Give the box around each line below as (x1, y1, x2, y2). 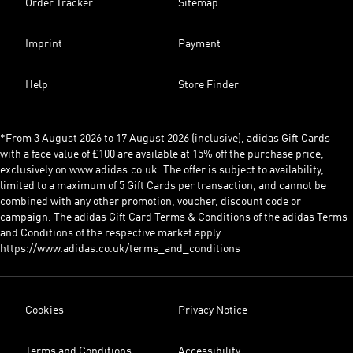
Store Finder (178, 80, 239, 91)
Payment (178, 39, 221, 50)
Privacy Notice (178, 305, 247, 316)
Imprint (25, 39, 62, 50)
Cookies (25, 305, 64, 316)
